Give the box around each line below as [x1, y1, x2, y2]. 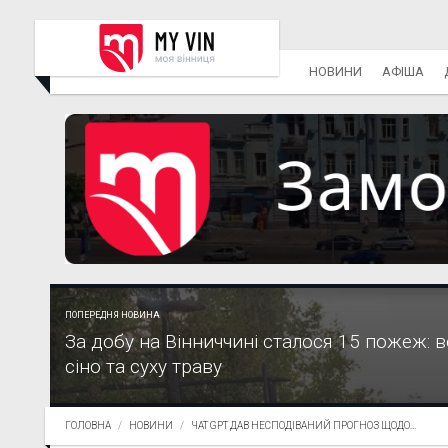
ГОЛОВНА [65, 420, 111, 432]
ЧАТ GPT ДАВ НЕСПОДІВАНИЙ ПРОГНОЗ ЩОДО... [191, 420, 416, 432]
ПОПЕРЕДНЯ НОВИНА [65, 310, 160, 321]
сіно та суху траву [65, 355, 222, 379]
